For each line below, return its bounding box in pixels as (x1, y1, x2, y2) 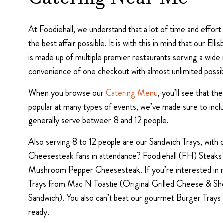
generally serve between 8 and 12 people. (28, 114, 169, 127)
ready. (28, 205, 49, 218)
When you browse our (28, 86, 106, 99)
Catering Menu (106, 86, 158, 99)
